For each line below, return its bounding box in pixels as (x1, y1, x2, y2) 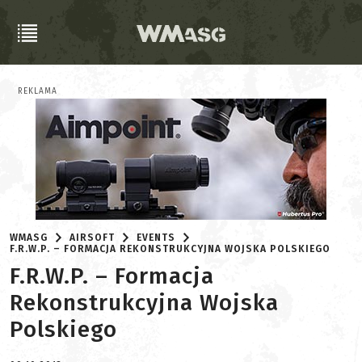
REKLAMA (18, 86, 57, 96)
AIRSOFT (69, 232, 116, 243)
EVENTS (137, 232, 176, 243)
